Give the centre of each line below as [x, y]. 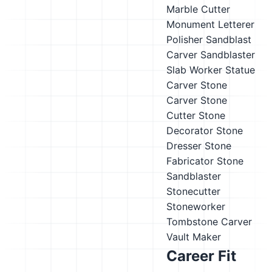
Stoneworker [196, 206]
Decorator [190, 131]
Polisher [185, 39]
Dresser [184, 146]
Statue [240, 70]
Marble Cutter [198, 9]
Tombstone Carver [209, 222]
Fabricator [190, 161]
